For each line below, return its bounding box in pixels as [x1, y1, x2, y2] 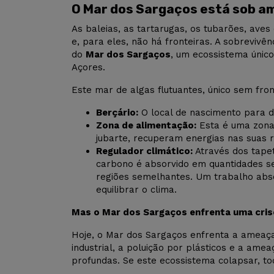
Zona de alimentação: [96, 120, 196, 131]
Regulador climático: [96, 146, 193, 157]
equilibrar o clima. [96, 184, 177, 196]
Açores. [72, 62, 105, 73]
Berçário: [96, 107, 138, 119]
